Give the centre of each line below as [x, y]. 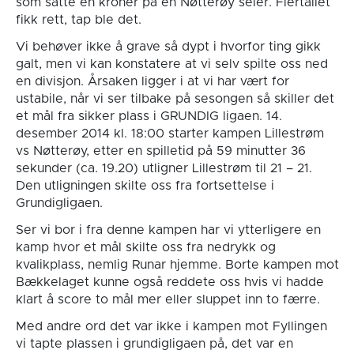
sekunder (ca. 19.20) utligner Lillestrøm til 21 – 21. [164, 168]
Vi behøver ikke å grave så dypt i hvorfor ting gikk [168, 46]
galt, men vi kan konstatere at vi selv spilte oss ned [171, 64]
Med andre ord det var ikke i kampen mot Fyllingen [171, 326]
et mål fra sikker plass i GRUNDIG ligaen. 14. [149, 116]
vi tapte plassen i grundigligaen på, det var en [154, 343]
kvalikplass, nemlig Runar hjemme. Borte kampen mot [177, 264]
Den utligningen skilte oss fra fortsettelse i [145, 185]
